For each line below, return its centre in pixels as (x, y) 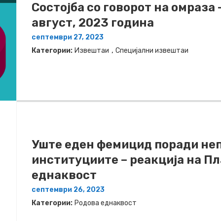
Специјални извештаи (152, 50)
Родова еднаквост (106, 203)
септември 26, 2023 (68, 190)
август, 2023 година (93, 22)
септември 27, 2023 (68, 37)
